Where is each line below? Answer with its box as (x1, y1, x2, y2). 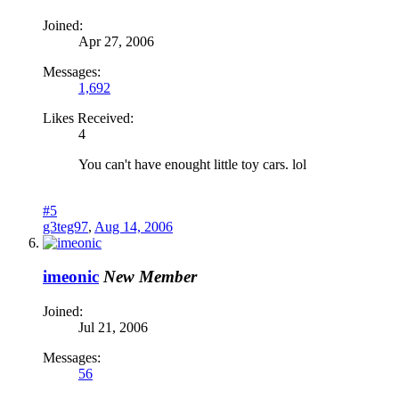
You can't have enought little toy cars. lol (78, 156, 306, 172)
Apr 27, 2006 (78, 33, 154, 49)
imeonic (43, 267, 99, 287)
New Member (103, 267, 197, 287)
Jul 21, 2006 (78, 320, 148, 335)
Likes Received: (43, 110, 134, 126)
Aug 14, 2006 (94, 218, 173, 234)
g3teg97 (43, 218, 88, 234)
